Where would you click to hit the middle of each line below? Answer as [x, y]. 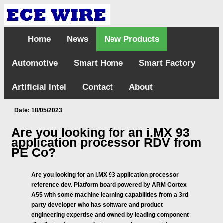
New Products [132, 39]
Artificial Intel [39, 87]
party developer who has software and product [97, 205]
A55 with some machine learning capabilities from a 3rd [110, 195]
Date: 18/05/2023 [37, 110]
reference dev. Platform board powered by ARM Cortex [109, 185]
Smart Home [98, 63]
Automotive [35, 63]
